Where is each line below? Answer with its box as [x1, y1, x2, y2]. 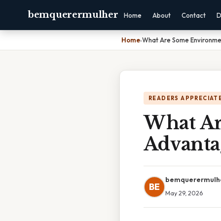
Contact [181, 11, 206, 19]
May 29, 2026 [165, 189, 203, 197]
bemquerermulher [28, 9, 118, 20]
